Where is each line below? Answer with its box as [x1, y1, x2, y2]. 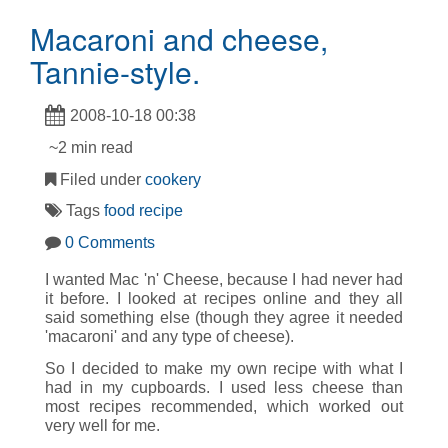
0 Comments [65, 234, 155, 252]
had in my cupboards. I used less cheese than [45, 378, 403, 396]
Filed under [56, 170, 145, 188]
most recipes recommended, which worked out [45, 397, 403, 415]
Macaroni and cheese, [30, 16, 328, 60]
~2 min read [45, 138, 133, 156]
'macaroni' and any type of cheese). [45, 328, 294, 346]
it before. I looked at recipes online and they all [45, 290, 403, 308]
